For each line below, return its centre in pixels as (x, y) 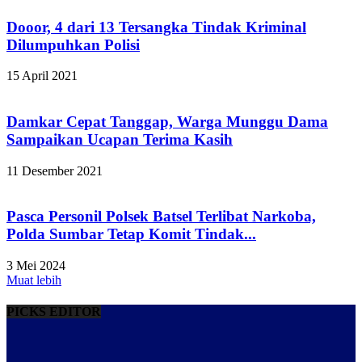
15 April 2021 (42, 76)
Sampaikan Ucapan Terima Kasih (120, 139)
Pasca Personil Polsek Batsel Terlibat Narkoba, (161, 217)
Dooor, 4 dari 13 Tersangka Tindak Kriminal (156, 27)
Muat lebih (34, 280)
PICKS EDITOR (54, 312)
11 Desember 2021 (55, 170)
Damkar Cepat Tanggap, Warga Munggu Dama (167, 121)
